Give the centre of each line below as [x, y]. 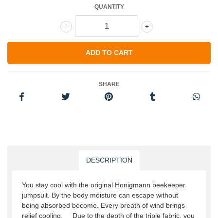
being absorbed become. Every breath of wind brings [103, 206]
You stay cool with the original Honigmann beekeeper [104, 185]
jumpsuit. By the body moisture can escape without [100, 195]
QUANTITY [109, 7]
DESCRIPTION [109, 160]
